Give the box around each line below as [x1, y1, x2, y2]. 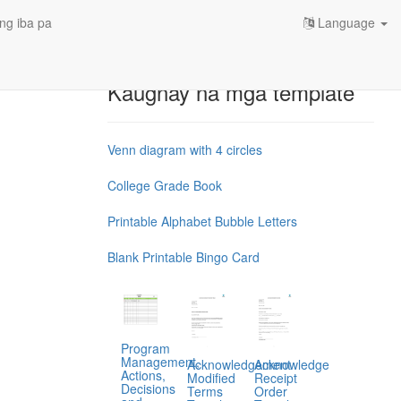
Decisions [120, 379, 175, 397]
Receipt [253, 369, 297, 388]
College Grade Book [107, 176, 222, 194]
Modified [187, 369, 236, 388]
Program [120, 338, 170, 357]
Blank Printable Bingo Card [107, 248, 260, 266]
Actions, [120, 365, 166, 384]
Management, [120, 352, 200, 371]
